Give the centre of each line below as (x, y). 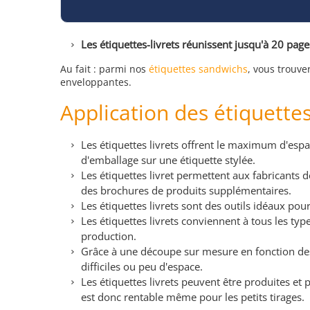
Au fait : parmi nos (104, 69)
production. (110, 236)
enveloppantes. (96, 82)
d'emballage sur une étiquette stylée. (168, 160)
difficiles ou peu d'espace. (142, 267)
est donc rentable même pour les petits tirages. (193, 297)
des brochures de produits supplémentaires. (186, 191)
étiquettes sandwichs (198, 69)
